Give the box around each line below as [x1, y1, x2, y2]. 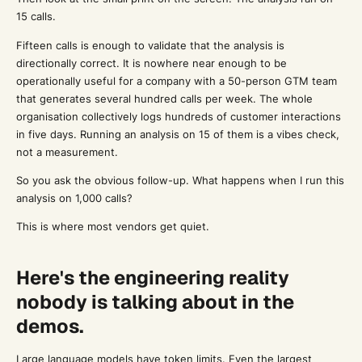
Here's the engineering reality [15, 264, 289, 290]
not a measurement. [15, 145, 118, 158]
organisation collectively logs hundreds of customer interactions [15, 109, 341, 123]
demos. [15, 313, 84, 339]
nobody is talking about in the [15, 288, 294, 314]
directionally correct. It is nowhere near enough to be [15, 56, 287, 69]
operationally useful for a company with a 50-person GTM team [15, 74, 337, 87]
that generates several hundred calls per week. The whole [15, 91, 313, 105]
